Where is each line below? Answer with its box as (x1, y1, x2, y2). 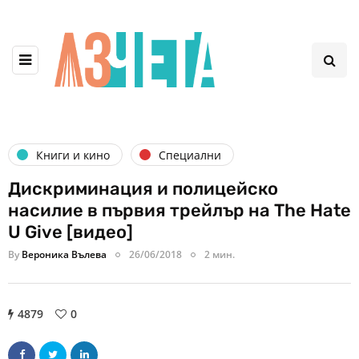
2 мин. (204, 248, 235, 262)
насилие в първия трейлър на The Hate (8, 200, 351, 222)
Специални (159, 147, 221, 163)
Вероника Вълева (22, 248, 107, 262)
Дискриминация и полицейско (8, 178, 278, 200)
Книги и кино (36, 147, 110, 163)
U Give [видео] (8, 221, 133, 244)
